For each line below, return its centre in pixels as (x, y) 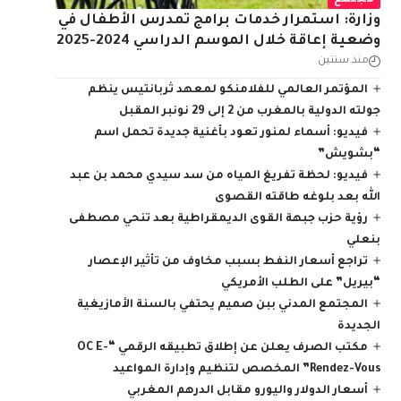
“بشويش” (350, 154)
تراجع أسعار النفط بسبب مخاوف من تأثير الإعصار (228, 262)
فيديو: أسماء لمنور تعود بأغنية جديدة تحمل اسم (230, 133)
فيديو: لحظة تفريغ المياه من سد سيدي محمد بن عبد (218, 176)
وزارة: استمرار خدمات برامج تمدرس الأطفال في (220, 21)
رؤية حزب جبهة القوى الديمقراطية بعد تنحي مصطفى (218, 219)
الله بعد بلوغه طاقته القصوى (298, 197)
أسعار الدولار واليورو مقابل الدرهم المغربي (247, 391)
